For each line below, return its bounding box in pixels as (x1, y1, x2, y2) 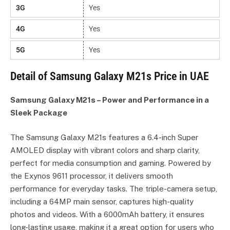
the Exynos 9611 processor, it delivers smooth (10, 171, 173, 181)
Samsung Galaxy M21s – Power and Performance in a (10, 95, 209, 104)
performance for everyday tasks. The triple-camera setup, (10, 184, 217, 194)
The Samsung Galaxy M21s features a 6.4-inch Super (10, 133, 198, 142)
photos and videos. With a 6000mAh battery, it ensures (10, 210, 204, 219)
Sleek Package (10, 108, 67, 117)
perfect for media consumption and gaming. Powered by (10, 159, 211, 168)
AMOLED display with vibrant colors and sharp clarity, (10, 146, 200, 155)
